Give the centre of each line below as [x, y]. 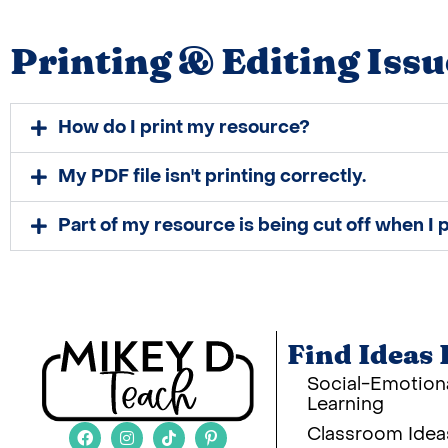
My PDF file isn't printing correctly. [212, 177]
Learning [345, 405]
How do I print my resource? [184, 128]
